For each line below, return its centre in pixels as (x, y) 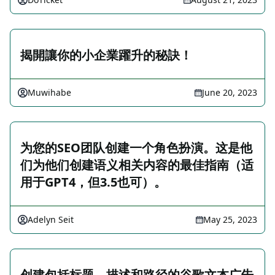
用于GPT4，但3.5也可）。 (93, 182)
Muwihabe (49, 92)
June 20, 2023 (230, 92)
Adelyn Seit (51, 219)
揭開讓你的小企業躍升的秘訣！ (106, 55)
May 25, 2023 (230, 219)
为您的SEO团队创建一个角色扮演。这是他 (136, 148)
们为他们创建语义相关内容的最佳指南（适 (137, 165)
